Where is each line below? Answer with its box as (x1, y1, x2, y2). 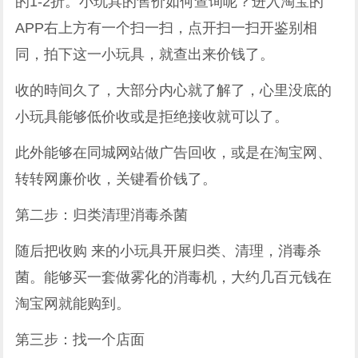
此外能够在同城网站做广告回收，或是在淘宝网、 (15, 144, 332, 161)
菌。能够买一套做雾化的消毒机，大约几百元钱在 (15, 268, 332, 285)
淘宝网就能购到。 (15, 295, 131, 312)
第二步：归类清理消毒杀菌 (15, 206, 189, 223)
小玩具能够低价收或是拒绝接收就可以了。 (15, 108, 289, 125)
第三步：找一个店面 (15, 331, 145, 348)
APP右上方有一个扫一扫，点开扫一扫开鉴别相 (15, 19, 318, 36)
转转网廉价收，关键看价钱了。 (15, 170, 217, 187)
